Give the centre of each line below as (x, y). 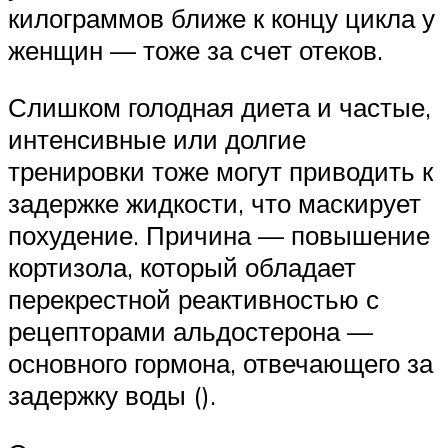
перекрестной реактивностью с (193, 299)
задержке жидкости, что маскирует (214, 203)
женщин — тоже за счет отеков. (195, 49)
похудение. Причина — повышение (219, 235)
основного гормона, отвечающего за (220, 363)
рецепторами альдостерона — (190, 331)
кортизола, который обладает (182, 267)
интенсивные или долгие (157, 139)
